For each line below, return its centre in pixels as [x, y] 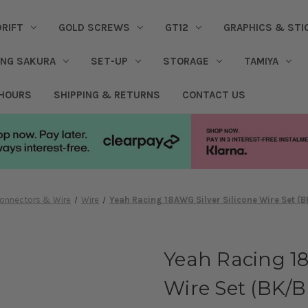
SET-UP [109, 61]
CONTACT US [213, 95]
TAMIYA [261, 61]
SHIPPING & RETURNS [107, 95]
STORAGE [186, 61]
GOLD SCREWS [94, 27]
